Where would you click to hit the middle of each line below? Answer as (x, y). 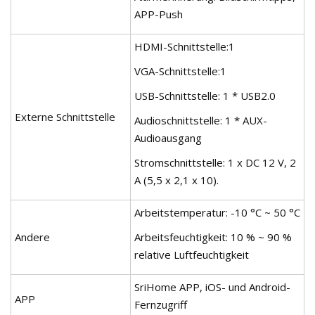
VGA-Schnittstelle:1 (180, 71)
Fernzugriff (161, 304)
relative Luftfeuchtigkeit (192, 254)
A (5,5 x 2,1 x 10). (176, 180)
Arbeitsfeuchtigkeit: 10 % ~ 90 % (213, 237)
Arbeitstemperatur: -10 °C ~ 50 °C (217, 212)
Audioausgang (168, 137)
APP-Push (159, 14)
